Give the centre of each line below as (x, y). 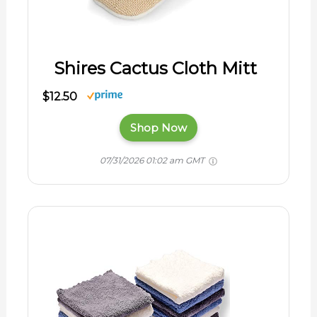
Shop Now (158, 128)
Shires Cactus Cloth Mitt (155, 69)
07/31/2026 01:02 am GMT (153, 160)
